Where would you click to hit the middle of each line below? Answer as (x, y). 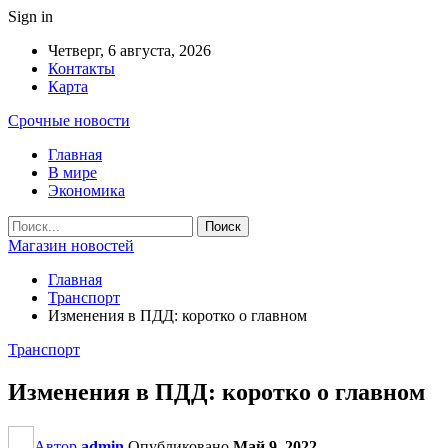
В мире (72, 172)
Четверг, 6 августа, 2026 (129, 50)
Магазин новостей (71, 245)
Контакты (81, 68)
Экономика (86, 190)
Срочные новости (69, 120)
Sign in (30, 16)
